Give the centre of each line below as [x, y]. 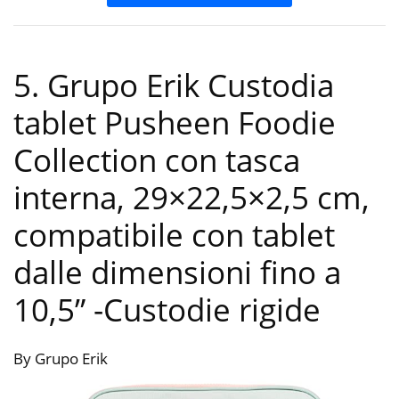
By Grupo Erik [61, 358]
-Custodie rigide [207, 309]
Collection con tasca [157, 159]
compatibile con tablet [174, 234]
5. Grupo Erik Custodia [174, 85]
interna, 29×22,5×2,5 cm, [191, 197]
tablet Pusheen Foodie [175, 122]
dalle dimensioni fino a [177, 272]
